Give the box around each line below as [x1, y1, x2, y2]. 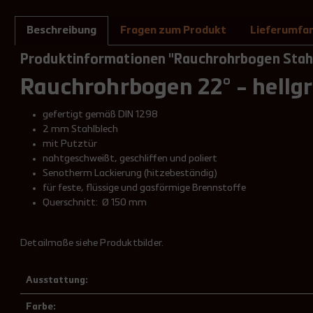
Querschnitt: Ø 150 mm [43, 198, 147, 208]
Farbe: [26, 302, 56, 312]
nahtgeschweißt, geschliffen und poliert [43, 154, 217, 163]
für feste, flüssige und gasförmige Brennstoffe [43, 183, 246, 193]
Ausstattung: [26, 275, 88, 285]
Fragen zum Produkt [120, 25, 226, 36]
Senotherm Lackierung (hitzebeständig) [43, 168, 217, 178]
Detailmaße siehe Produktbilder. [20, 238, 164, 248]
